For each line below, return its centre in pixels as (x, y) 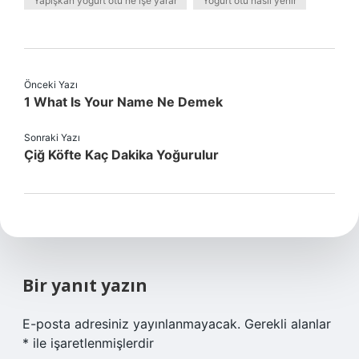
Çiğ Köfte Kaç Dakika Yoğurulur (121, 155)
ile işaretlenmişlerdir (91, 343)
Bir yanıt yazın (85, 285)
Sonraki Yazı (52, 137)
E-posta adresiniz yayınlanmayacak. (131, 324)
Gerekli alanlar (288, 324)
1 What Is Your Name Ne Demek (123, 102)
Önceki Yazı (51, 85)
